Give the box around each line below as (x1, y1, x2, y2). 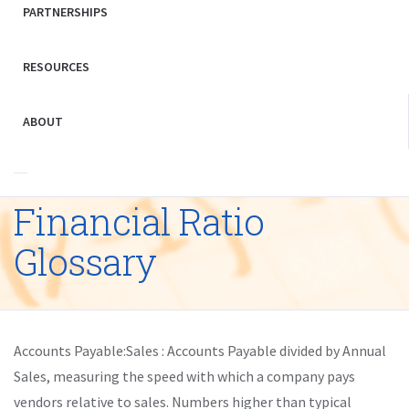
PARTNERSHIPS (23, 4, 108, 21)
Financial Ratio (14, 196, 264, 246)
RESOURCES (23, 58, 89, 76)
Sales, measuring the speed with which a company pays (14, 366, 355, 385)
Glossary (14, 236, 156, 286)
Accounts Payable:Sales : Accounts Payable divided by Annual (14, 341, 386, 360)
